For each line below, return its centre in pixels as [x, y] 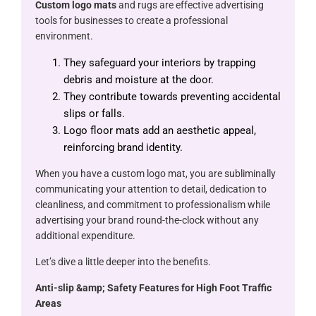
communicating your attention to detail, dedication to [151, 189]
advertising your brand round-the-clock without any [147, 220]
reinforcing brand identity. [123, 147]
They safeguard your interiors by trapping [159, 62]
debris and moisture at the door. [139, 79]
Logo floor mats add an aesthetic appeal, [160, 130]
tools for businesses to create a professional [132, 20]
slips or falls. [94, 113]
